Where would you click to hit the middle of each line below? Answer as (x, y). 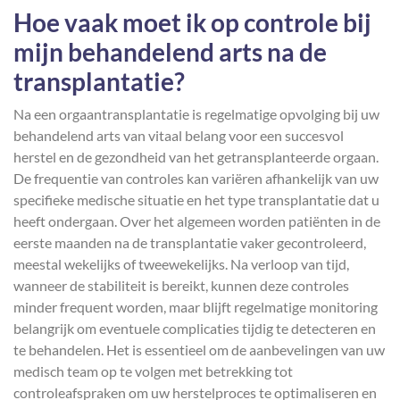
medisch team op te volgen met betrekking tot (153, 371)
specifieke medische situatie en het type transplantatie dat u (196, 200)
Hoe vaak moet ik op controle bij (192, 22)
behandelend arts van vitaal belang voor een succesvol (179, 135)
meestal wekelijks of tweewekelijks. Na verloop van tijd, (181, 264)
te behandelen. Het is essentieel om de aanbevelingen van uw (199, 350)
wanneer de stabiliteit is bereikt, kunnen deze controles (181, 285)
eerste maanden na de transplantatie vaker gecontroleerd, (190, 242)
